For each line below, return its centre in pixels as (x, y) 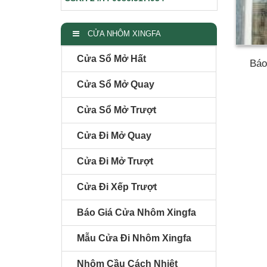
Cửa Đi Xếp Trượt (117, 187)
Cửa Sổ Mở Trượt (117, 110)
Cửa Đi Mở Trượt (115, 161)
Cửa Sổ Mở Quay (116, 84)
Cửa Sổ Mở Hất (111, 58)
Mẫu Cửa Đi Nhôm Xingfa (134, 238)
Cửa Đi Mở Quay (114, 135)
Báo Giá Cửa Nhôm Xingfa (136, 212)
